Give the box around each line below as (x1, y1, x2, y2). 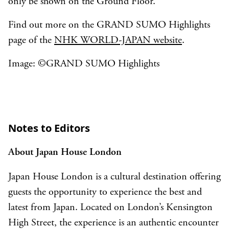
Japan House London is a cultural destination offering (8, 172, 221, 182)
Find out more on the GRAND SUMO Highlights (8, 20, 210, 31)
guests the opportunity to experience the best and (8, 187, 202, 198)
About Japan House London (8, 147, 124, 158)
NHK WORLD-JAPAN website (54, 35, 182, 46)
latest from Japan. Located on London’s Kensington (8, 202, 213, 213)
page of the (8, 35, 54, 46)
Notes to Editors (8, 121, 93, 135)
